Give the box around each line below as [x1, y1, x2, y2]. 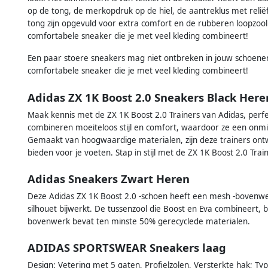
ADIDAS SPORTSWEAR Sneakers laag [28, 240, 226, 255]
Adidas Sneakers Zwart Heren [28, 170, 190, 186]
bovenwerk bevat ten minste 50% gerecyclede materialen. [28, 215, 250, 227]
